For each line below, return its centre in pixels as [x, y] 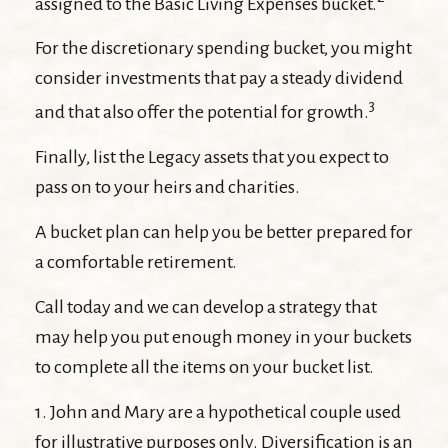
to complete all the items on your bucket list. [204, 366]
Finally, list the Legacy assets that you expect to [212, 156]
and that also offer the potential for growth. [202, 111]
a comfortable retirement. [136, 261]
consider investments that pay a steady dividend [219, 78]
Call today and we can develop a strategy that [206, 306]
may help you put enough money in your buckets [223, 336]
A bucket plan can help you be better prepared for [224, 231]
